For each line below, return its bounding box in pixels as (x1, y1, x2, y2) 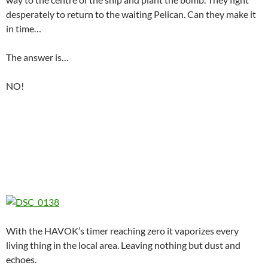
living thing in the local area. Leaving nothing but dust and (6, 239, 240, 251)
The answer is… (6, 51, 69, 63)
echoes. (6, 253, 36, 265)
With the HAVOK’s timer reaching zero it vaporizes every (6, 224, 239, 236)
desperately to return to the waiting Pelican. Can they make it (6, 8, 256, 20)
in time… (6, 22, 41, 34)
